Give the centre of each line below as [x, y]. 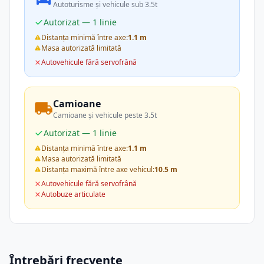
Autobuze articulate [73, 194]
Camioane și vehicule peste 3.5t [105, 115]
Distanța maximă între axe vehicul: [98, 169]
